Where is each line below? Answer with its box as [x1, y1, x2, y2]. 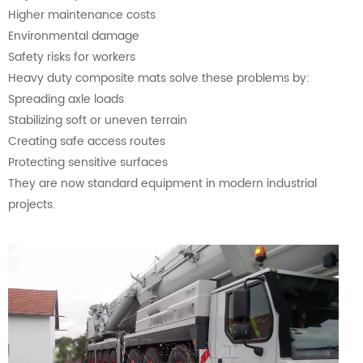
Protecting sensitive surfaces [8, 153, 168, 173]
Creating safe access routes [8, 132, 165, 152]
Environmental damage [8, 27, 139, 46]
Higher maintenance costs [8, 6, 156, 25]
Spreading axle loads [8, 90, 124, 109]
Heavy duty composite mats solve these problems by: [8, 69, 310, 88]
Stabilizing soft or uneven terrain [8, 111, 187, 130]
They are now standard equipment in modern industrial [8, 174, 317, 194]
